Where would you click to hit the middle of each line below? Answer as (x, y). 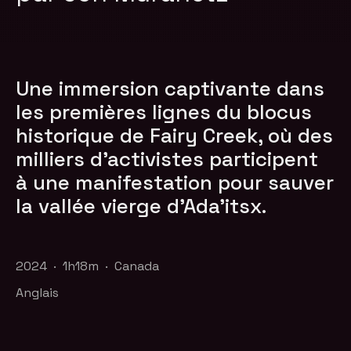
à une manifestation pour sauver (175, 182)
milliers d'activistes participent (167, 159)
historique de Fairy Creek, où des (175, 135)
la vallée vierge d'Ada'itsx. (141, 206)
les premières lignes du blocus (164, 112)
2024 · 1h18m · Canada (88, 266)
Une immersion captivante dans (170, 88)
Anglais (38, 292)
